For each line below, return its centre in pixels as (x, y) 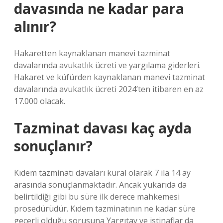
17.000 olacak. (40, 101)
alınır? (35, 26)
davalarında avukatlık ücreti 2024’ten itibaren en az (109, 89)
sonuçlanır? (53, 146)
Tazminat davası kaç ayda (103, 128)
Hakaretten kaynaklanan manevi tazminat (92, 53)
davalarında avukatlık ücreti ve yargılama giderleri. (107, 65)
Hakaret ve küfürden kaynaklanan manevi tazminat (110, 77)
